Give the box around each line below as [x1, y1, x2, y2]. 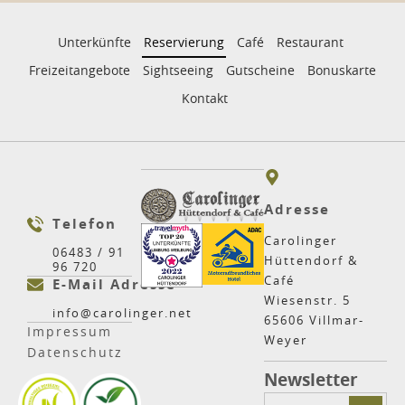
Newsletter [264, 372, 358, 391]
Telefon [52, 218, 117, 232]
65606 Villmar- [264, 316, 364, 328]
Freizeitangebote [29, 65, 130, 79]
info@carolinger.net [52, 308, 193, 321]
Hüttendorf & [264, 256, 358, 268]
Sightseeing [143, 65, 213, 79]
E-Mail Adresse [52, 278, 176, 293]
